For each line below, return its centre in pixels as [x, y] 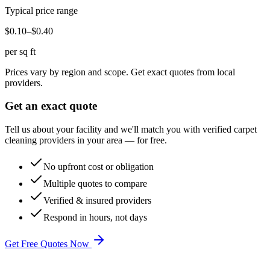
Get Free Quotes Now [48, 244]
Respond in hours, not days [95, 218]
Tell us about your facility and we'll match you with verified [118, 130]
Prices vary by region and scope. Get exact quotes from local [120, 72]
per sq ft [20, 51]
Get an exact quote [51, 106]
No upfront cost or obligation [99, 167]
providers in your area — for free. [102, 140]
